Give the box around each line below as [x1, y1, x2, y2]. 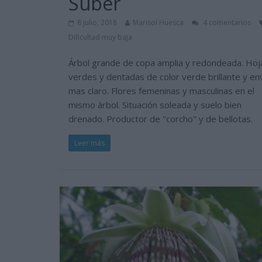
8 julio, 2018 [77, 18, 117, 28]
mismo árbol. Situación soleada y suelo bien [68, 99, 242, 111]
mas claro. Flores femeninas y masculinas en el [68, 85, 254, 97]
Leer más [74, 138, 105, 149]
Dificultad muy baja [68, 32, 132, 43]
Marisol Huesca [133, 18, 184, 28]
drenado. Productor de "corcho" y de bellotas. [68, 113, 253, 125]
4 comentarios [201, 18, 251, 28]
